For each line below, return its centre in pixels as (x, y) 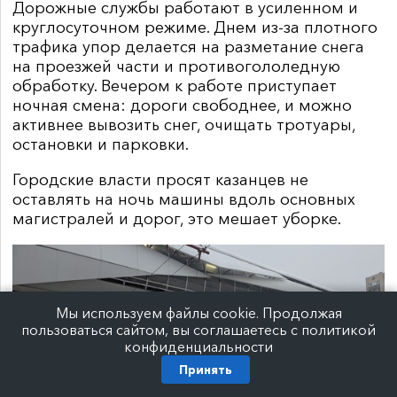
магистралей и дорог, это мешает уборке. (177, 219)
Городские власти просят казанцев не (160, 180)
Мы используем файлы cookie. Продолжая (198, 313)
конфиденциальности (198, 347)
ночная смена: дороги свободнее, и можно (182, 105)
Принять (205, 370)
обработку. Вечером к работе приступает (175, 86)
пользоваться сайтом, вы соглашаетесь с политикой (198, 330)
